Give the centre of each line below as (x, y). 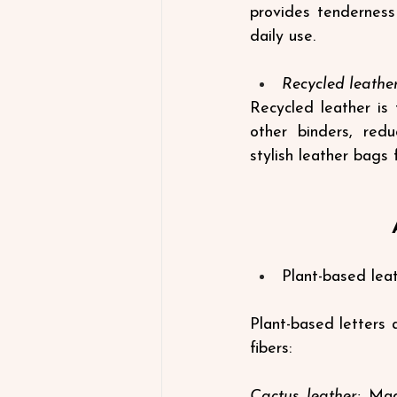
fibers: (271, 348)
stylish (272, 156)
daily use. (283, 36)
